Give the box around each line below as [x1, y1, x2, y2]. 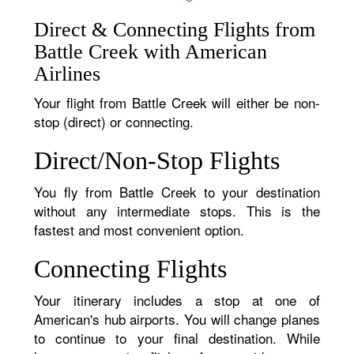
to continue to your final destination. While [34, 328, 320, 348]
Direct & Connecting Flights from [34, 18, 316, 41]
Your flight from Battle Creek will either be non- [34, 92, 320, 112]
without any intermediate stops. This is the [34, 201, 320, 220]
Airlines [34, 62, 101, 85]
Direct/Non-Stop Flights [34, 146, 281, 175]
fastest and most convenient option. [34, 220, 245, 239]
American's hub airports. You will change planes [34, 309, 320, 329]
